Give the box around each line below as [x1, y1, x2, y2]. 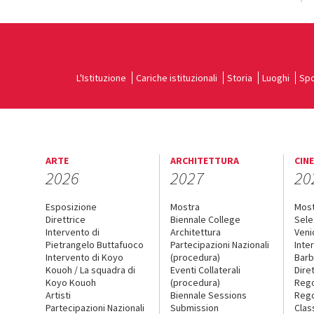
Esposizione [46, 200, 97, 213]
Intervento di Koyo [46, 250, 123, 264]
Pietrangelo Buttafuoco [46, 238, 144, 251]
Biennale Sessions [170, 288, 247, 301]
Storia [227, 71, 252, 84]
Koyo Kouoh [46, 275, 96, 289]
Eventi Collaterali [170, 263, 240, 276]
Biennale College [170, 212, 240, 226]
